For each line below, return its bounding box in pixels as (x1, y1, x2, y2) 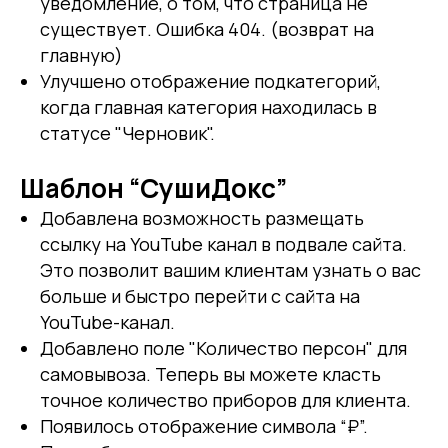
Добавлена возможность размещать (40, 206, 364, 231)
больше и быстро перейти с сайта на (40, 284, 360, 309)
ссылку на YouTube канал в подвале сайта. (40, 232, 407, 257)
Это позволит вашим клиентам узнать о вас (40, 258, 421, 283)
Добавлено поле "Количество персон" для (40, 336, 407, 361)
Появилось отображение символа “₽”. (40, 414, 368, 439)
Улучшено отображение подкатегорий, (40, 69, 381, 94)
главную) (40, 43, 123, 68)
